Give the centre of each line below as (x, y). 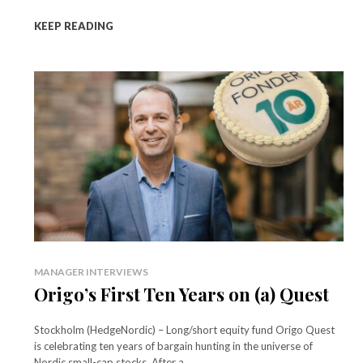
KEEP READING (74, 26)
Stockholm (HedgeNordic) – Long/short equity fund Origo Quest (184, 329)
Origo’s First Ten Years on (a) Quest (181, 294)
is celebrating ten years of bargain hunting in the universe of (173, 346)
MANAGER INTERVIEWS (91, 271)
